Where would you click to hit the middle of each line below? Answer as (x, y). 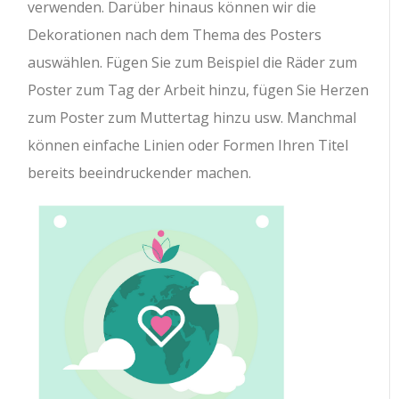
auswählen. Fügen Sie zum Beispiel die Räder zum (193, 63)
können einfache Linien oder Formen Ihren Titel (188, 146)
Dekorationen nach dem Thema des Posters (175, 35)
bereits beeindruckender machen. (140, 173)
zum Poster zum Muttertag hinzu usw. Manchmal (192, 118)
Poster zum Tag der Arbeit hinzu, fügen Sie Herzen (199, 90)
